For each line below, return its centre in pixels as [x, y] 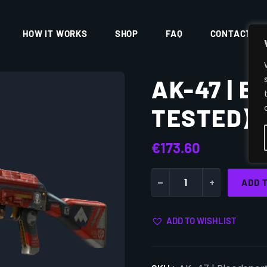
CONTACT [231, 33]
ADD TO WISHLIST [201, 221]
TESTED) [202, 117]
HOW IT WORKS [55, 33]
